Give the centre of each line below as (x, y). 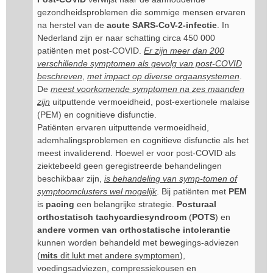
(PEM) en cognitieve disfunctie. (97, 115)
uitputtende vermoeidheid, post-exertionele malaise (150, 102)
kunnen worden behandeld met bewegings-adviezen (138, 243)
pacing (60, 204)
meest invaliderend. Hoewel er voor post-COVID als (136, 153)
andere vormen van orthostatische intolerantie (134, 230)
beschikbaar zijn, (71, 179)
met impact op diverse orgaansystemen (163, 76)
